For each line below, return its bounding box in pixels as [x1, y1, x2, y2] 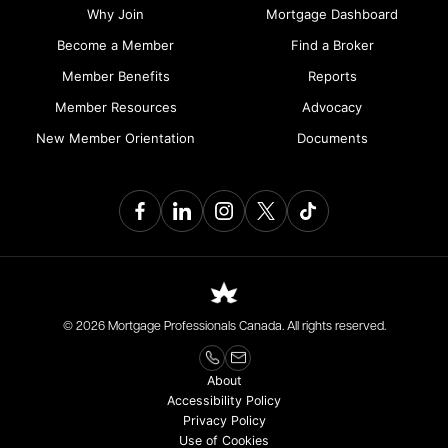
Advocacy [302, 98, 363, 115]
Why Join [87, 5, 145, 22]
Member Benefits [61, 67, 170, 84]
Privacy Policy [182, 412, 266, 428]
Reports [307, 67, 357, 84]
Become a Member [57, 36, 175, 53]
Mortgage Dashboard [266, 5, 399, 22]
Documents [296, 129, 368, 146]
